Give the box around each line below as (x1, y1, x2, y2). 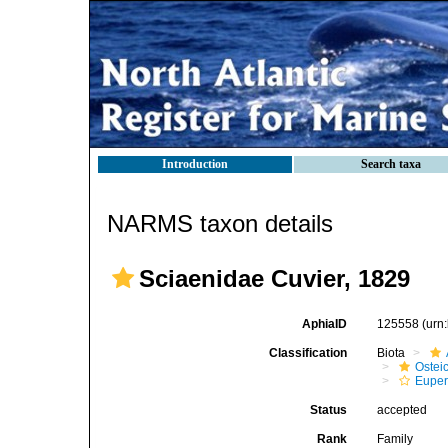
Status (310, 403, 348, 417)
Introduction (162, 157, 228, 171)
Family (377, 432, 414, 446)
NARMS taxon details (107, 210, 333, 237)
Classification (269, 346, 348, 360)
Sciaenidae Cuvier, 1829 (139, 265, 410, 292)
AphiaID (302, 317, 348, 331)
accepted (377, 403, 428, 417)
